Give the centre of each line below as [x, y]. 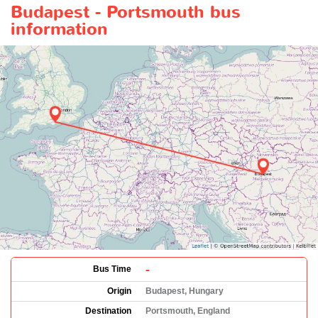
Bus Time [112, 269]
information [59, 29]
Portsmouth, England [188, 311]
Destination [108, 311]
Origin [119, 291]
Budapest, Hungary [185, 291]
